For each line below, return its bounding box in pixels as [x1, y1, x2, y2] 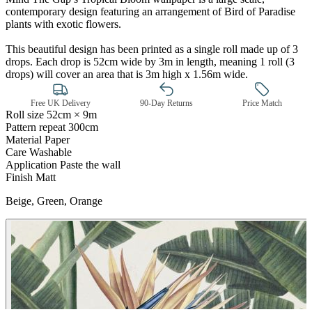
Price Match [242, 97, 282, 108]
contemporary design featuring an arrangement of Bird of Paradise [6, 5, 295, 17]
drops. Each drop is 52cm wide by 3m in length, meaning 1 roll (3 [6, 55, 295, 68]
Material [6, 133, 42, 146]
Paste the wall [60, 158, 120, 171]
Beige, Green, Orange [6, 194, 102, 207]
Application [6, 158, 57, 171]
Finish [6, 171, 33, 183]
